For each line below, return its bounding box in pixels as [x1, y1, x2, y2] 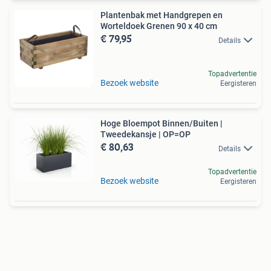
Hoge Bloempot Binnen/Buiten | [100, 119, 223, 129]
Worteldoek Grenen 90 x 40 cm [100, 21, 217, 31]
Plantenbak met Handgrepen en [100, 10, 223, 21]
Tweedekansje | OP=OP [100, 129, 191, 140]
